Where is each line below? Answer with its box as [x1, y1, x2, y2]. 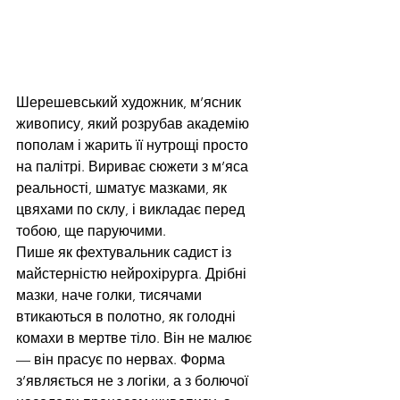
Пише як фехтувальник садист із [16, 244, 235, 262]
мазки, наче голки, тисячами [16, 287, 205, 304]
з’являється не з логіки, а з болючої [16, 372, 252, 390]
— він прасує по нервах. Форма [16, 351, 229, 369]
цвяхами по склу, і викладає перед [16, 201, 248, 219]
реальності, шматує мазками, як [16, 179, 230, 197]
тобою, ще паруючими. [16, 222, 166, 240]
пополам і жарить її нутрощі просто [16, 137, 252, 154]
